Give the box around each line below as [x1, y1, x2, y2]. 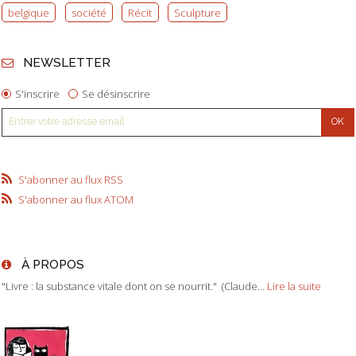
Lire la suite [267, 278, 321, 293]
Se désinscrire [82, 87, 151, 102]
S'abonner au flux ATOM [17, 192, 133, 207]
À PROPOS [21, 257, 84, 273]
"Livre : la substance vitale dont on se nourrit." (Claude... [2, 278, 265, 293]
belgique [8, 5, 50, 20]
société [71, 5, 106, 20]
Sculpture [173, 5, 221, 20]
